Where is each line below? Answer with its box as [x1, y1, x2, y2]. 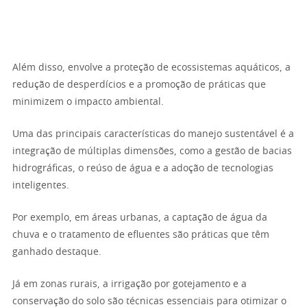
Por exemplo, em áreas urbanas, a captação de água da [12, 213, 267, 223]
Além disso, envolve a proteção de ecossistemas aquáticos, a [12, 63, 291, 73]
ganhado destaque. [12, 247, 101, 257]
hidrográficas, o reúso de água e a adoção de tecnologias [12, 164, 273, 173]
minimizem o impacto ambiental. [12, 97, 164, 107]
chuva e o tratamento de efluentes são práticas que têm [12, 230, 269, 240]
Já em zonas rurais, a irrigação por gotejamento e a [12, 280, 247, 289]
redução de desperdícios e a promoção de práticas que [12, 80, 266, 90]
